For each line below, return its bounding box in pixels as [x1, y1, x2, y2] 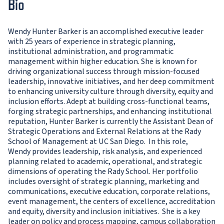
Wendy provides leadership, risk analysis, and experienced [8, 146, 202, 157]
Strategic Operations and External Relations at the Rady [8, 126, 201, 137]
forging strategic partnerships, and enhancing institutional [8, 106, 212, 117]
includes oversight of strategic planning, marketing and [8, 176, 199, 187]
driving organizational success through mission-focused [8, 66, 199, 77]
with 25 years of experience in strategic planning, [8, 36, 175, 47]
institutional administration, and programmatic [8, 46, 173, 57]
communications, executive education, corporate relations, [8, 186, 210, 197]
